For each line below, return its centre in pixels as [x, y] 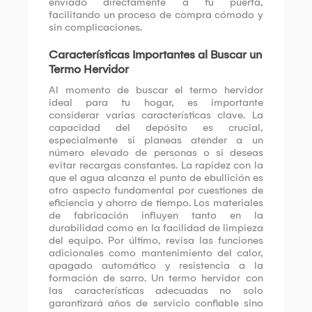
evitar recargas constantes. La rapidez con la [156, 165]
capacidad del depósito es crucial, [156, 128]
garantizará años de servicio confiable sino [156, 303]
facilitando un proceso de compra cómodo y [156, 15]
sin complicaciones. [96, 28]
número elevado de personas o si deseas [156, 153]
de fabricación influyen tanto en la [156, 216]
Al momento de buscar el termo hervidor [156, 90]
